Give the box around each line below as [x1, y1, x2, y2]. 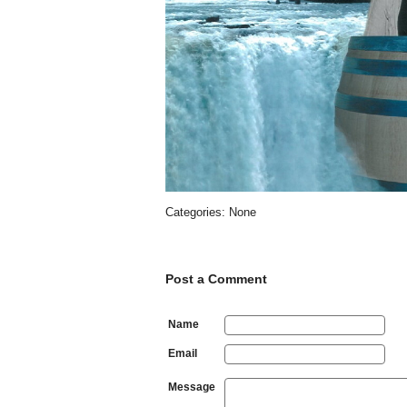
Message [167, 381, 215, 394]
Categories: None [164, 204, 256, 219]
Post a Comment [164, 272, 267, 287]
